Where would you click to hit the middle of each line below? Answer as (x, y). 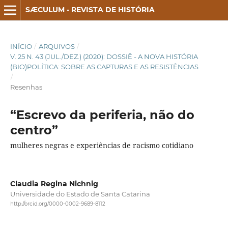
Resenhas (26, 87)
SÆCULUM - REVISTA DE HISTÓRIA (90, 10)
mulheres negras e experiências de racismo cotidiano (102, 145)
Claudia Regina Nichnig (54, 183)
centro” (34, 130)
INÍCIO (21, 46)
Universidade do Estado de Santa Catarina (80, 194)
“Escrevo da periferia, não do (102, 115)
